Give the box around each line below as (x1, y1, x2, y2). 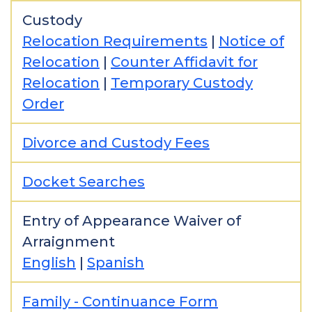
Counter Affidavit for (111, 54, 258, 70)
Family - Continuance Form (22, 293, 218, 310)
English (22, 254, 76, 271)
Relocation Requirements (22, 33, 208, 49)
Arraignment (22, 233, 115, 250)
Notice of (219, 33, 284, 49)
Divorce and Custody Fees (22, 134, 210, 151)
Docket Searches (22, 173, 145, 190)
